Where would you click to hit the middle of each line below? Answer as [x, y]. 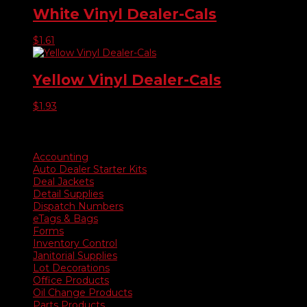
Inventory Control [75, 243]
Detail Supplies [68, 194]
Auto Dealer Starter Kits [90, 169]
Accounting [61, 157]
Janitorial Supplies [75, 255]
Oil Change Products [83, 292]
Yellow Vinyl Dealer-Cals [127, 79]
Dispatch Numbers [78, 206]
